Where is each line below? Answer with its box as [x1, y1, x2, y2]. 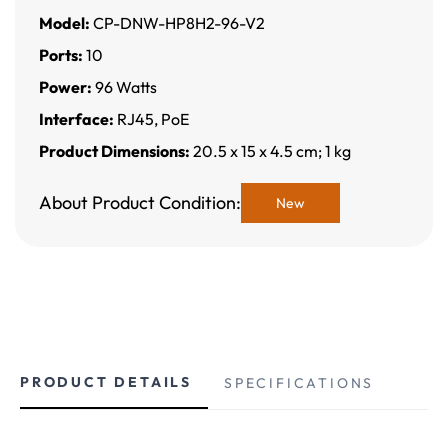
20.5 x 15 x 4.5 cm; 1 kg [190, 141, 351, 162]
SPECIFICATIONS [224, 374, 375, 393]
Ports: [39, 45, 83, 66]
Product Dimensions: [39, 141, 190, 162]
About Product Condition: [39, 191, 241, 215]
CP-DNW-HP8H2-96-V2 [90, 13, 265, 34]
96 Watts [92, 77, 157, 98]
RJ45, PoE [114, 109, 189, 130]
